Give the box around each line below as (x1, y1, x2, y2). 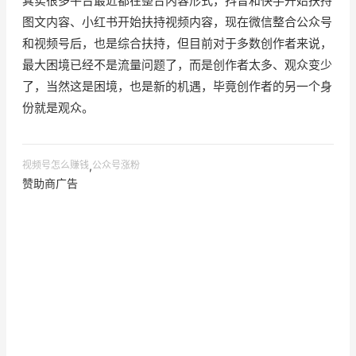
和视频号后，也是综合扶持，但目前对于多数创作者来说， (22, 35, 332, 51)
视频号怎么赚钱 (22, 158, 89, 171)
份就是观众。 (22, 99, 94, 115)
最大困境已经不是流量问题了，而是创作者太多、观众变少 (22, 56, 332, 72)
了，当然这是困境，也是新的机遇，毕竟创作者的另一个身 (22, 78, 332, 94)
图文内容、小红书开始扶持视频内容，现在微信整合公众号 (22, 14, 332, 29)
